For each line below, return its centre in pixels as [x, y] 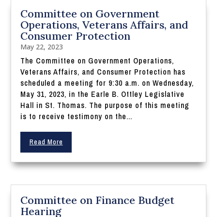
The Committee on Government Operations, [97, 61]
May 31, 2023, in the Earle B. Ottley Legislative [103, 94]
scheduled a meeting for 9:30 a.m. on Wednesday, [107, 83]
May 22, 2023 [42, 47]
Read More [46, 142]
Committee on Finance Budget [98, 200]
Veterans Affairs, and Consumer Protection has [103, 72]
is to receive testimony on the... [77, 116]
